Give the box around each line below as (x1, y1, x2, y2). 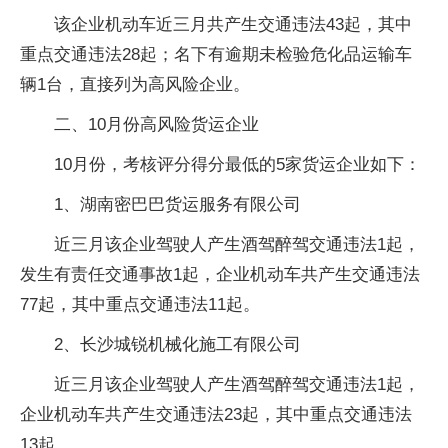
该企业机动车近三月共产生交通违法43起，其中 (54, 14, 412, 34)
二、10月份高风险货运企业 (54, 114, 259, 134)
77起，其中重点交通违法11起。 (20, 294, 260, 314)
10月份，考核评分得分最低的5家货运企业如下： (54, 154, 421, 174)
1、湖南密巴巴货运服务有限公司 (54, 194, 301, 214)
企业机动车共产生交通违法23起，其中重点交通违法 (20, 404, 412, 424)
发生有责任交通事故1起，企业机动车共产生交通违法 (20, 264, 420, 284)
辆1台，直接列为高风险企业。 (20, 74, 250, 94)
